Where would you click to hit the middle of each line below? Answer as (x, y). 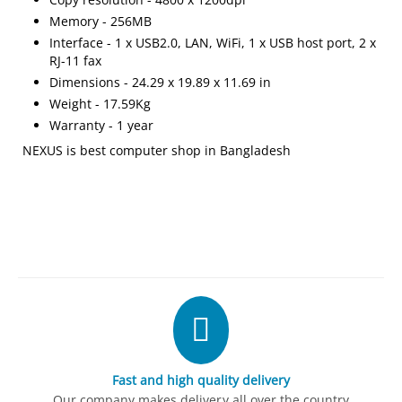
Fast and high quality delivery (201, 380)
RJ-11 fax (76, 61)
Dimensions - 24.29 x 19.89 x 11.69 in (161, 82)
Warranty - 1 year (102, 125)
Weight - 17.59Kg (100, 104)
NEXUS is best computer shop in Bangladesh (157, 150)
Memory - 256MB (101, 21)
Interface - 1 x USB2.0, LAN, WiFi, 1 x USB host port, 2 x (213, 43)
